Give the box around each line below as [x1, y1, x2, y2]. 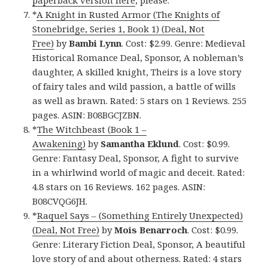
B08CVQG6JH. [32, 195, 88, 208]
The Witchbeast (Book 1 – [37, 123, 147, 136]
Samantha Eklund [100, 138, 179, 150]
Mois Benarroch [114, 224, 188, 236]
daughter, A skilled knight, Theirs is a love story [32, 66, 242, 78]
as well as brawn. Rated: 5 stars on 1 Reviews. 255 [32, 95, 247, 107]
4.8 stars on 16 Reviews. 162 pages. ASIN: [32, 181, 206, 193]
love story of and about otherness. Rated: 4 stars [32, 252, 242, 265]
